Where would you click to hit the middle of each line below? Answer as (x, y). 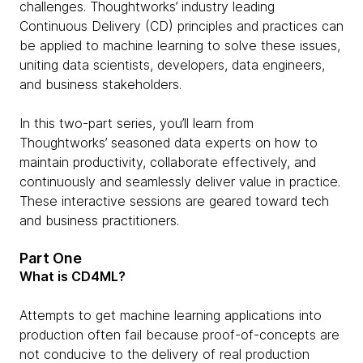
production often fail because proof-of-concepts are (179, 335)
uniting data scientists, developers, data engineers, (172, 65)
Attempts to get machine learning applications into (171, 315)
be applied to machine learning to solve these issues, (180, 45)
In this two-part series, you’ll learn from (137, 123)
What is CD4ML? (73, 276)
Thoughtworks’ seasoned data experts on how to (169, 143)
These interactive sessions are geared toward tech (174, 201)
